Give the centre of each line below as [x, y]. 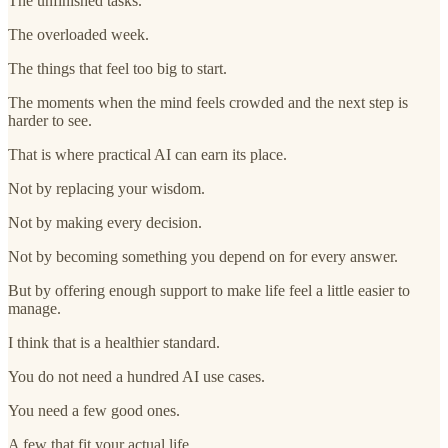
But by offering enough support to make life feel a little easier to [209, 290]
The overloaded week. [78, 34]
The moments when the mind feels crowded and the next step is [208, 102]
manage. [34, 308]
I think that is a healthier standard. [114, 342]
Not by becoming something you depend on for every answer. [203, 256]
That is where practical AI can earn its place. [147, 154]
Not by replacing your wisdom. [106, 188]
